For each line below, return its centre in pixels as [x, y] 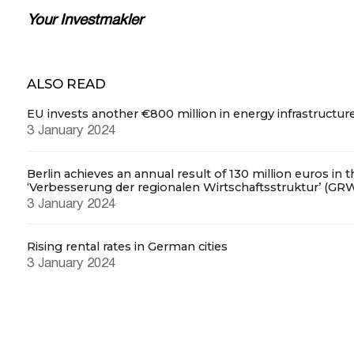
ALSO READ [66, 83]
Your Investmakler [85, 21]
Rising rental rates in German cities [127, 247]
